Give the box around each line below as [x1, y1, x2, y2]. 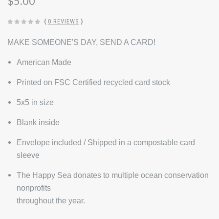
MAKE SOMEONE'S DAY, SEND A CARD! [7, 38, 155, 47]
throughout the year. [16, 197, 85, 205]
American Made [16, 58, 71, 67]
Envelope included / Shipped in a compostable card [16, 138, 195, 147]
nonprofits [16, 184, 53, 193]
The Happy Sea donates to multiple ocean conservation [16, 171, 209, 180]
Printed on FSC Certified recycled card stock [16, 78, 170, 87]
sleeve [16, 151, 42, 160]
